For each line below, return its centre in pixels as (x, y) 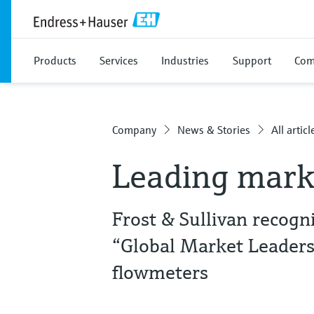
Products (55, 60)
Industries (185, 60)
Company (134, 130)
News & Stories (214, 130)
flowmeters (160, 272)
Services (119, 60)
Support (252, 60)
